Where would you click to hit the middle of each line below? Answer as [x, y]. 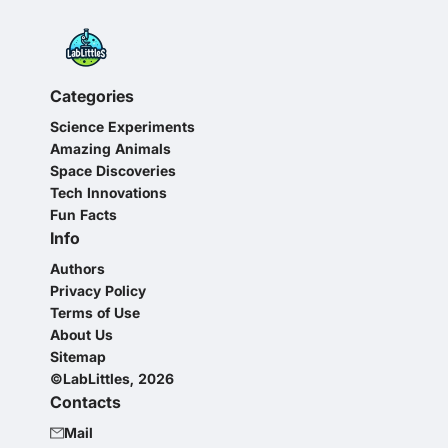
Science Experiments [122, 126]
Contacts [85, 402]
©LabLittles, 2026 [112, 378]
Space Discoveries [113, 170]
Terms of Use [95, 312]
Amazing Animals [110, 148]
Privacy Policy [98, 290]
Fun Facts [83, 214]
